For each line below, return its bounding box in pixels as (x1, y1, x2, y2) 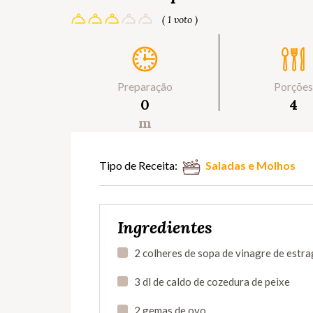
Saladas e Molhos (205, 159, 296, 173)
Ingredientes (117, 217, 212, 239)
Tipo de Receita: (99, 159, 177, 173)
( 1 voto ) (162, 13, 198, 27)
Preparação (117, 80, 173, 94)
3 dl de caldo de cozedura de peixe (134, 275, 290, 289)
